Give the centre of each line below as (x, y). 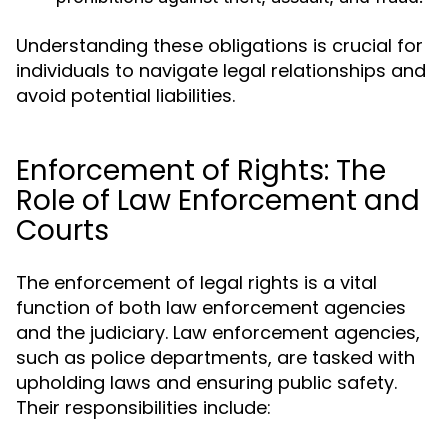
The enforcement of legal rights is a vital (196, 282)
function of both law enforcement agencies (211, 307)
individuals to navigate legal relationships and (221, 70)
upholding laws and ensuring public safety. (206, 382)
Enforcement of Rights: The (201, 170)
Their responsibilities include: (143, 407)
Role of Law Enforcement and (218, 200)
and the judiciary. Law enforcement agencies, (218, 332)
